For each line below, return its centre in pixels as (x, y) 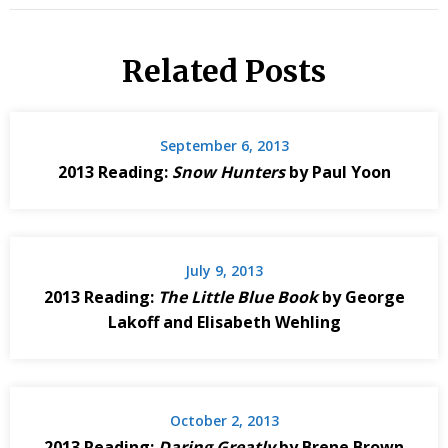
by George (361, 296)
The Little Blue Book (237, 296)
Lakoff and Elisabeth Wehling (224, 321)
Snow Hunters (228, 171)
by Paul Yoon (337, 171)
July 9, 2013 (224, 270)
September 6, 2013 (224, 145)
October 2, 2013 (224, 420)
